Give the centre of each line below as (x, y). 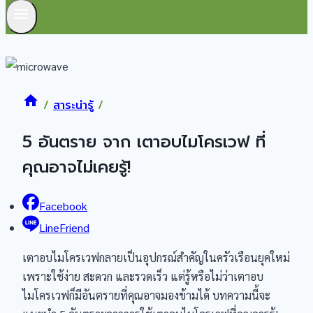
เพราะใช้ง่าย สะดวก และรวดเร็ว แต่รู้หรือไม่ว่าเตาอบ (143, 276)
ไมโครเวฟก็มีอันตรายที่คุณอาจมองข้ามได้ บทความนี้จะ (146, 295)
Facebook (63, 206)
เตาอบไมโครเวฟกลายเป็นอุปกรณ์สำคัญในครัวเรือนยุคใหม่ (156, 257)
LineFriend (64, 227)
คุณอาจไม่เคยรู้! (77, 167)
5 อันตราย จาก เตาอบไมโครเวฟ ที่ (144, 142)
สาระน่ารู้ (73, 106)
